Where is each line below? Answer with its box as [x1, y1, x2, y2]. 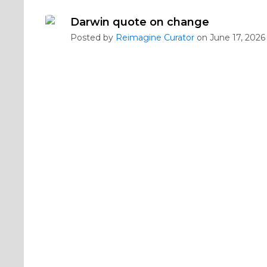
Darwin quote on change [70, 15, 209, 29]
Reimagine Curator [116, 32, 194, 43]
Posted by [70, 32, 116, 43]
